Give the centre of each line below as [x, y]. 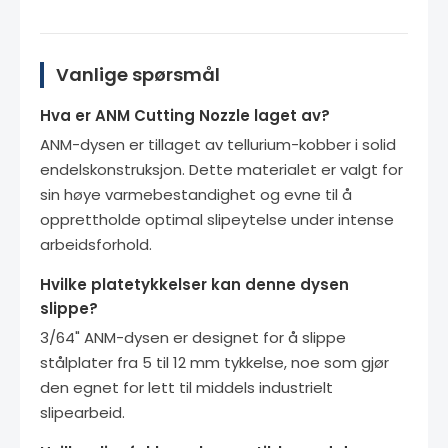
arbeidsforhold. [96, 244]
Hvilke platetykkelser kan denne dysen [194, 284]
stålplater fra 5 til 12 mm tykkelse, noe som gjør [214, 362]
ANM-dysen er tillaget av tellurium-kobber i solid [218, 144]
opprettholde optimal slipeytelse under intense [217, 219]
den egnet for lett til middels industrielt [186, 387]
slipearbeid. [82, 412]
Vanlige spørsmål [138, 74]
